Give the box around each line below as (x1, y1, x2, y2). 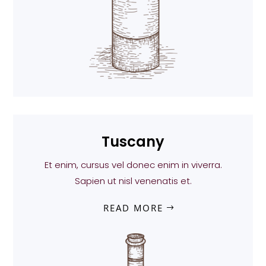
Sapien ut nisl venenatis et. (74, 175, 192, 188)
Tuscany (102, 132, 164, 152)
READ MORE (103, 202, 163, 214)
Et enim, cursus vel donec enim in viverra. (44, 159, 222, 172)
